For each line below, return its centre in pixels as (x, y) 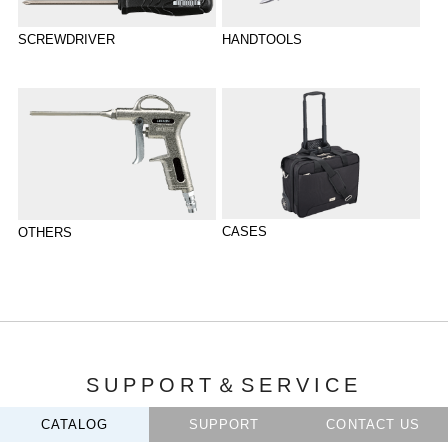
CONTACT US (373, 424)
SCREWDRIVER (66, 39)
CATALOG (74, 424)
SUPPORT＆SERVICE (224, 384)
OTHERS (44, 232)
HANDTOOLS (261, 39)
